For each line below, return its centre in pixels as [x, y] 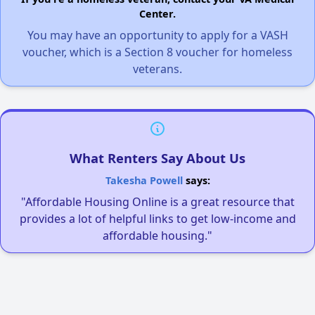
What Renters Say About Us [157, 158]
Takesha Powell [144, 180]
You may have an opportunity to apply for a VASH [157, 35]
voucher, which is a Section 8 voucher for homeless [157, 52]
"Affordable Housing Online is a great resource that [157, 202]
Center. [157, 14]
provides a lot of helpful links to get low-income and [157, 219]
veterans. [157, 69]
